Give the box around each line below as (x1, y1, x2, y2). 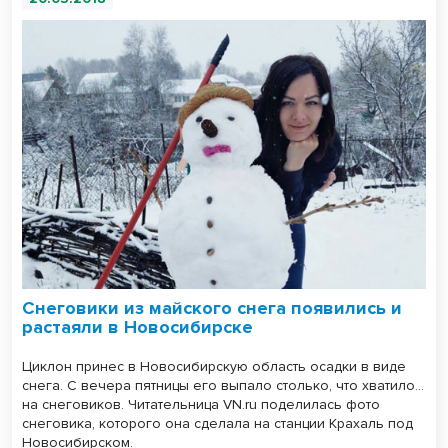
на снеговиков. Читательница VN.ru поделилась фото (22, 396, 380, 414)
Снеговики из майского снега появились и (22, 297, 402, 320)
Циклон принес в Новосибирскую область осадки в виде (22, 358, 406, 376)
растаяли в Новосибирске (22, 316, 253, 339)
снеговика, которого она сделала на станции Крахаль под (22, 415, 413, 433)
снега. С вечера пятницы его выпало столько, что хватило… (22, 377, 424, 395)
